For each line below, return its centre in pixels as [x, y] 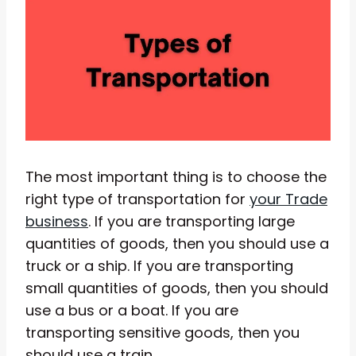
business [57, 221]
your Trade [288, 199]
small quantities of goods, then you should [177, 288]
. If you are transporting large [192, 221]
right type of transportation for [137, 199]
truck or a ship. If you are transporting [159, 265]
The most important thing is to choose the [176, 176]
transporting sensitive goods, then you [163, 332]
